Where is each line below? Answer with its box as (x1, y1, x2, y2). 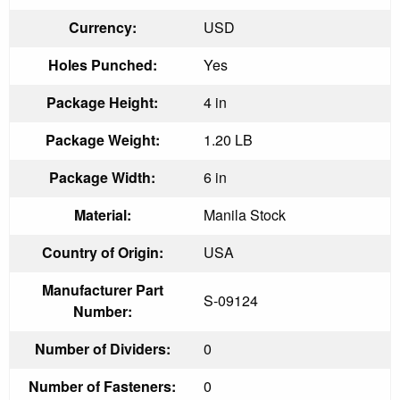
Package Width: (49, 166, 155, 187)
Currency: (68, 16, 137, 37)
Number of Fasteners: (29, 375, 176, 396)
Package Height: (46, 91, 158, 112)
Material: (73, 204, 131, 225)
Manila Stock (204, 204, 286, 225)
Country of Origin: (41, 241, 163, 262)
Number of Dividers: (34, 337, 171, 359)
